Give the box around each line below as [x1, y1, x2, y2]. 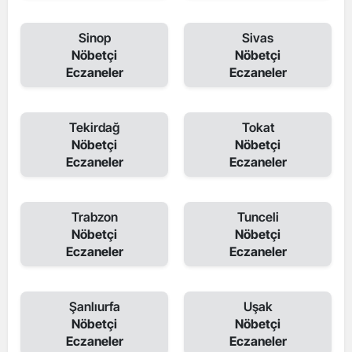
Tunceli [236, 209, 279, 225]
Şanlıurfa [68, 299, 120, 314]
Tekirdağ [69, 119, 119, 135]
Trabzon [71, 209, 118, 225]
